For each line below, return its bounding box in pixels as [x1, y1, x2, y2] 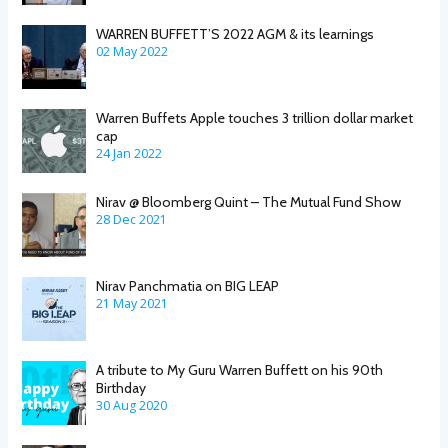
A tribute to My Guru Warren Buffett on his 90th [96, 360, 384, 379]
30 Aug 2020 [96, 396, 168, 414]
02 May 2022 [96, 42, 169, 60]
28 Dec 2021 [96, 210, 168, 228]
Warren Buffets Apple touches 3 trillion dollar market [96, 108, 414, 127]
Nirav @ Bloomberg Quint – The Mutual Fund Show [96, 192, 402, 211]
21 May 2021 [96, 294, 169, 312]
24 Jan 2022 [96, 144, 163, 162]
